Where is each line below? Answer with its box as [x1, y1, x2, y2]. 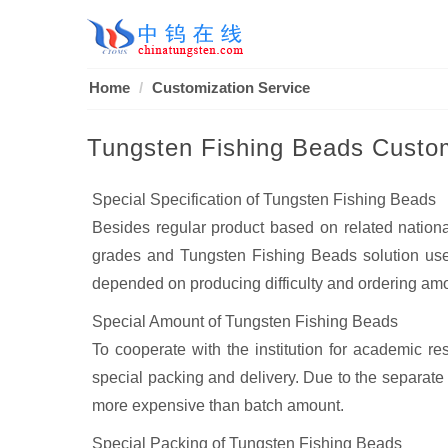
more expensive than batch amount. [92, 397, 344, 414]
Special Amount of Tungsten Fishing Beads [92, 313, 398, 330]
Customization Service [152, 79, 310, 96]
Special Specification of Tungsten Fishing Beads [92, 191, 436, 208]
